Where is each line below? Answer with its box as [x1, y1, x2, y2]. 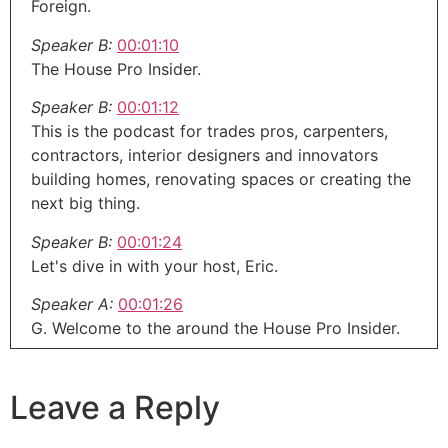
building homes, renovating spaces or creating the [31, 169, 411, 190]
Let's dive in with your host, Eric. [31, 255, 278, 276]
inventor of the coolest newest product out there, [31, 404, 406, 425]
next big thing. [31, 193, 140, 214]
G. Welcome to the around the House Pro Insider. [31, 317, 400, 338]
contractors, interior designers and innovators [31, 145, 378, 166]
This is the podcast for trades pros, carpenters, [31, 121, 388, 142]
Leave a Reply [10, 388, 220, 428]
